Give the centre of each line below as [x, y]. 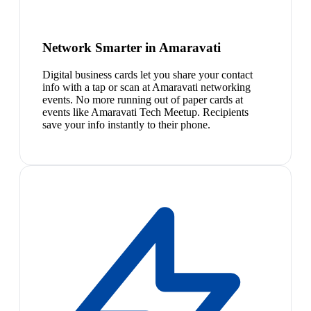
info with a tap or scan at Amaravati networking [146, 87]
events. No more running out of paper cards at [143, 99]
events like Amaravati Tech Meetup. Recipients [145, 112]
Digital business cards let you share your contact [148, 74]
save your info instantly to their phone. [126, 124]
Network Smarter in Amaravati [132, 48]
